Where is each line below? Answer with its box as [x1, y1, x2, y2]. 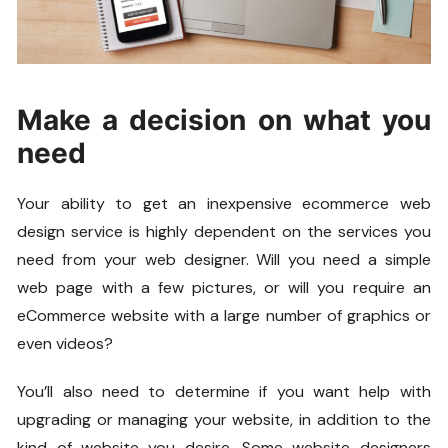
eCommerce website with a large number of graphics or [17, 305, 431, 327]
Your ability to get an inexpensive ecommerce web [17, 193, 431, 215]
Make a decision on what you [17, 103, 431, 138]
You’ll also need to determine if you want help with [17, 381, 431, 403]
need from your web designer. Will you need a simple [17, 249, 431, 271]
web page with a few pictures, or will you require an [17, 277, 431, 299]
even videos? [17, 333, 114, 355]
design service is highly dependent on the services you [17, 221, 431, 243]
